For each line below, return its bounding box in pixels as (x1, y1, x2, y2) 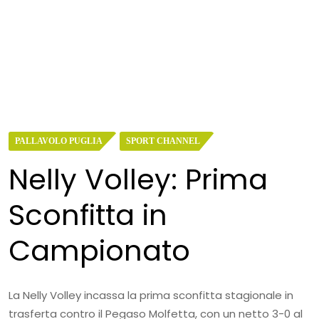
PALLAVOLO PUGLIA (15, 135, 103, 146)
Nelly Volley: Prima (9, 159, 268, 199)
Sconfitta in (9, 194, 167, 235)
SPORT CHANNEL (126, 135, 200, 146)
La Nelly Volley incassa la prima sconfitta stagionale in (9, 287, 293, 303)
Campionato (9, 230, 190, 271)
